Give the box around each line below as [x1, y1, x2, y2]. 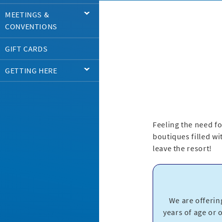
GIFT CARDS [5, 43, 48, 54]
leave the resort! [153, 143, 212, 154]
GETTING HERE [5, 65, 57, 75]
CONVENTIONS [5, 21, 58, 32]
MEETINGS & [5, 9, 50, 20]
